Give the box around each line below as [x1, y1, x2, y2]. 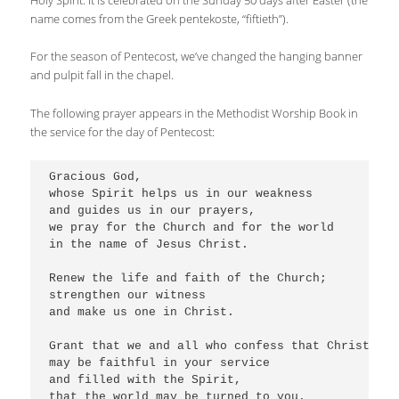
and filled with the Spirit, [49, 373, 242, 387]
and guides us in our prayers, [49, 204, 256, 218]
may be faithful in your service [49, 356, 271, 370]
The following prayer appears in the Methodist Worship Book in [30, 104, 359, 121]
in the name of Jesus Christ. [49, 238, 249, 252]
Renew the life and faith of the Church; [49, 272, 328, 286]
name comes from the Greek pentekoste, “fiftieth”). [30, 11, 289, 28]
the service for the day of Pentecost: [30, 123, 216, 140]
